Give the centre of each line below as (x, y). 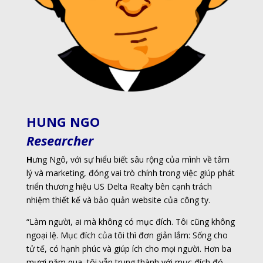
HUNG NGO (63, 121)
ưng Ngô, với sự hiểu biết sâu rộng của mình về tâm (131, 159)
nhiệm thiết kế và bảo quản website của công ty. (119, 200)
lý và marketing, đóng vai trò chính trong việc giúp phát (130, 173)
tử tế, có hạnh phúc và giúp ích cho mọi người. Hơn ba (129, 248)
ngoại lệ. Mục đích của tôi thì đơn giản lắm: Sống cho (127, 235)
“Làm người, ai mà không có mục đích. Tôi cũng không (130, 221)
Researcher (60, 140)
